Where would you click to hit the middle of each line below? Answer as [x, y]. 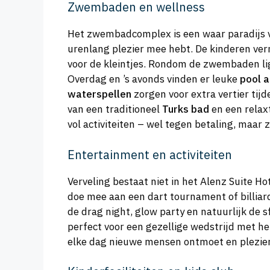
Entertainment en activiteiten [150, 154]
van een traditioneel [115, 109]
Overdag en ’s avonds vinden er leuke [154, 79]
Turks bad [186, 109]
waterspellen [99, 94]
